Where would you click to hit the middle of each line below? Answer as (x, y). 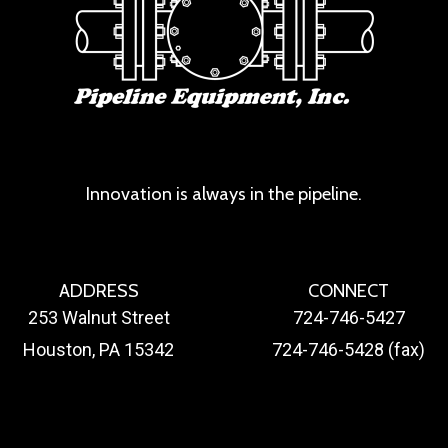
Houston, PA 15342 (99, 349)
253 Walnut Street (98, 317)
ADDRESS (98, 290)
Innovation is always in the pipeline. (223, 193)
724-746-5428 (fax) (349, 349)
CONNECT (349, 290)
